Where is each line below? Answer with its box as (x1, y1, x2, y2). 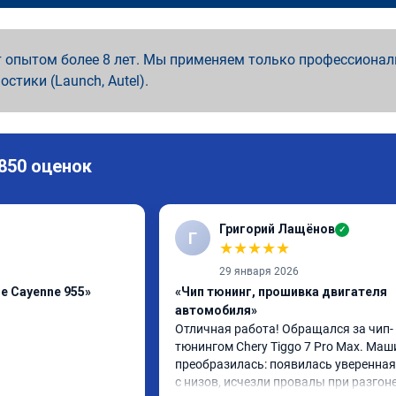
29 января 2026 (219, 265, 299, 278)
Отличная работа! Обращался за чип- (175, 322, 393, 336)
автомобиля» (175, 303, 257, 317)
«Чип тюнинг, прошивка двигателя (175, 285, 387, 299)
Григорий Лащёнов (219, 222, 335, 236)
